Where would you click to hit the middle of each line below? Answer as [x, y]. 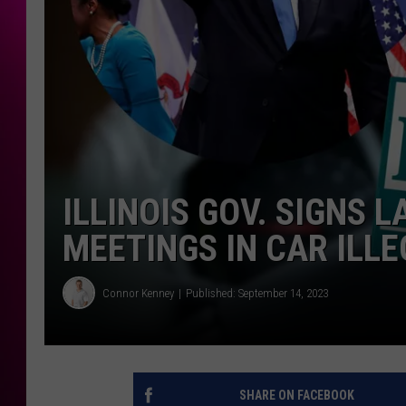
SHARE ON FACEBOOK [296, 396]
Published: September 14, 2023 [257, 293]
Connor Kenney [138, 293]
